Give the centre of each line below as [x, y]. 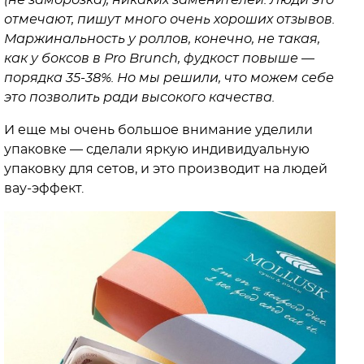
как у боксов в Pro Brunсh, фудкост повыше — [159, 58]
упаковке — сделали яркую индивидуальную [157, 149]
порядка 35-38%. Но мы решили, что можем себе [169, 78]
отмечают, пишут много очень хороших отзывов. [169, 19]
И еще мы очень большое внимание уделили [158, 130]
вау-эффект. [44, 188]
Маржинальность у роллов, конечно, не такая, [162, 39]
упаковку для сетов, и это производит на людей [166, 169]
